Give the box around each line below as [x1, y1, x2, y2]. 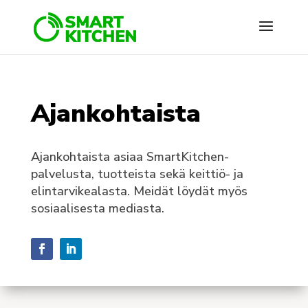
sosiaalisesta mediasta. [30, 200, 164, 217]
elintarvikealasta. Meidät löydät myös [30, 183, 247, 199]
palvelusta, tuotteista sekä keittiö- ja [30, 166, 243, 182]
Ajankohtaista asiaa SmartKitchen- [30, 148, 229, 165]
